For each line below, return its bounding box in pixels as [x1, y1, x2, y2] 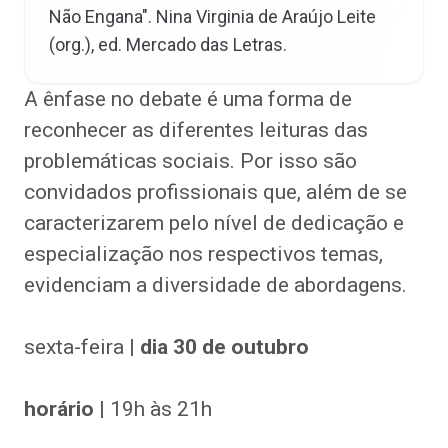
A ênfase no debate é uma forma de [24, 87, 352, 111]
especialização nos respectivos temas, [24, 242, 383, 266]
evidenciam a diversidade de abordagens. [24, 273, 407, 297]
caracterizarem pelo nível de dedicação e [24, 211, 404, 235]
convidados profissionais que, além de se [24, 180, 407, 204]
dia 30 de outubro [140, 335, 309, 359]
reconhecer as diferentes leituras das [24, 118, 368, 142]
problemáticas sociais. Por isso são [24, 149, 357, 173]
